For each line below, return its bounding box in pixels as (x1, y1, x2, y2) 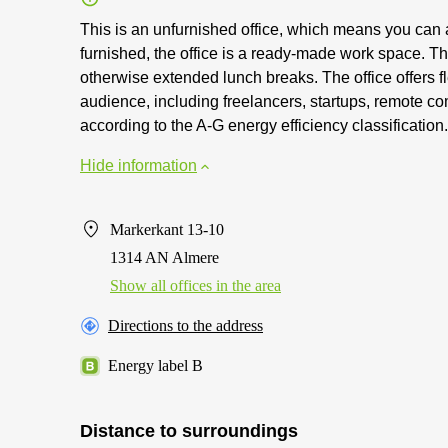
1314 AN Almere (110, 249, 219, 266)
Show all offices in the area (110, 277, 281, 294)
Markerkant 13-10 (110, 221, 224, 238)
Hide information (80, 157, 197, 174)
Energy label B (108, 357, 203, 374)
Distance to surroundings (80, 421, 298, 441)
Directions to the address (108, 317, 263, 334)
